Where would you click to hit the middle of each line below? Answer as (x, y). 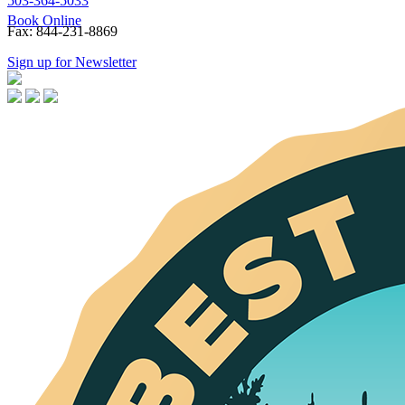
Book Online (44, 20)
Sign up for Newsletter (72, 61)
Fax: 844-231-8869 (62, 31)
